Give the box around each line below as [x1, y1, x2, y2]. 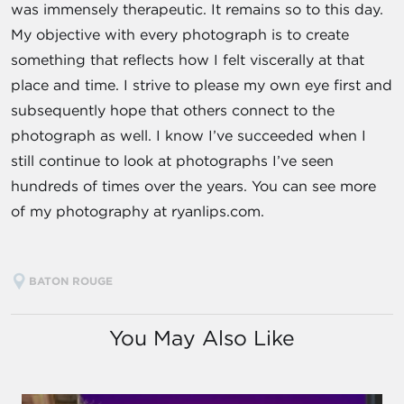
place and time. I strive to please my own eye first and [11, 76, 392, 95]
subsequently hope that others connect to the [11, 101, 335, 120]
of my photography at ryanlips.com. [11, 202, 264, 221]
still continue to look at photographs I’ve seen [11, 151, 334, 170]
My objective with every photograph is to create [11, 25, 349, 44]
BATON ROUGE [29, 273, 116, 289]
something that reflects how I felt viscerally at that [11, 50, 364, 69]
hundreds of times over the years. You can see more [11, 177, 376, 196]
